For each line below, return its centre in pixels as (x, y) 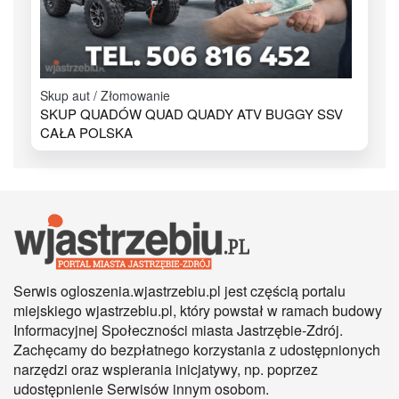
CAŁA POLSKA (86, 132)
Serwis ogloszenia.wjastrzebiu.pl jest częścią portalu (179, 291)
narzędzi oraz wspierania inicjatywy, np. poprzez (166, 370)
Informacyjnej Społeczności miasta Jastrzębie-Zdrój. (178, 330)
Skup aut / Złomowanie (105, 95)
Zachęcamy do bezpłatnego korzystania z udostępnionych (197, 350)
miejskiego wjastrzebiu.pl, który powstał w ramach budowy (198, 311)
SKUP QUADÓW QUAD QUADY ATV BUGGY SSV (191, 113)
